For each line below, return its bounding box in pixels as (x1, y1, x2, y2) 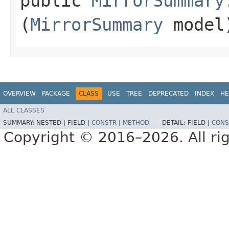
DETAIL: (162, 119, 188, 127)
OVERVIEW (3, 89, 36, 97)
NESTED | (36, 119, 67, 127)
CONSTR (91, 119, 117, 127)
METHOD (123, 119, 149, 127)
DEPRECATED (148, 89, 189, 97)
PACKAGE (42, 89, 70, 97)
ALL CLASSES (3, 107, 44, 114)
